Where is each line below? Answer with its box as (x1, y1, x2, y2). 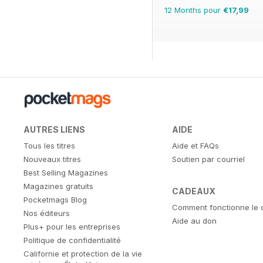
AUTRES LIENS (23, 124, 85, 135)
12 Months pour (164, 5, 223, 15)
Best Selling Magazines (23, 168, 108, 178)
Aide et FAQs (171, 141, 219, 151)
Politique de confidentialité (23, 235, 121, 245)
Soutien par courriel (171, 154, 245, 164)
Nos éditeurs (23, 208, 70, 218)
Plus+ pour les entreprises (23, 222, 120, 232)
